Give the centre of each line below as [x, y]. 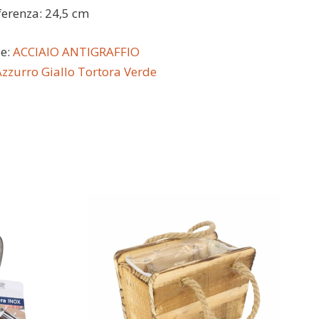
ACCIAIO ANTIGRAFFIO [76, 51]
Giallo [58, 71]
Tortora [99, 71]
